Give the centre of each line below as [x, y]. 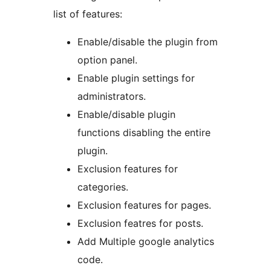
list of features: [88, 14]
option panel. [107, 60]
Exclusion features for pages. [144, 205]
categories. [103, 187]
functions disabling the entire [144, 133]
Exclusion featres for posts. [140, 224]
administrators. [112, 96]
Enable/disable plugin [126, 115]
